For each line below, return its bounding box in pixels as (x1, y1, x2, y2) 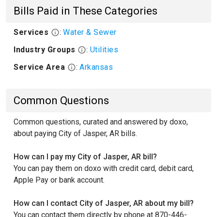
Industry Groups (14, 45, 77, 54)
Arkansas (79, 62, 113, 72)
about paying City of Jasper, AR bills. (14, 129, 137, 138)
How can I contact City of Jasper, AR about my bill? (14, 199, 194, 208)
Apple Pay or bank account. (14, 175, 105, 185)
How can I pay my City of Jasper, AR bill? (14, 152, 157, 161)
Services (14, 28, 51, 37)
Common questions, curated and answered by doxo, (14, 117, 188, 126)
